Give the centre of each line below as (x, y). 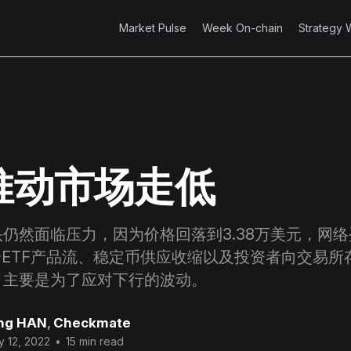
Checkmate (92, 323)
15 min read (93, 342)
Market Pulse (153, 28)
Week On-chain (242, 28)
